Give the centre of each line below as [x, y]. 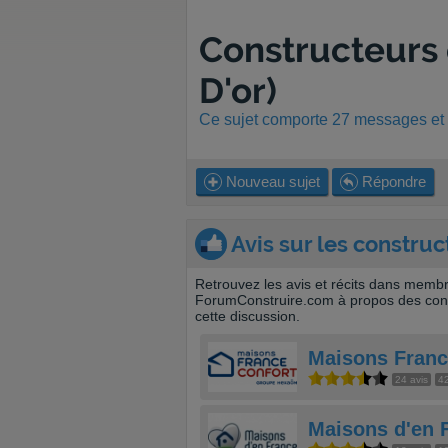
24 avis [411, 379]
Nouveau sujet [271, 181]
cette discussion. [247, 316]
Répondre [392, 181]
